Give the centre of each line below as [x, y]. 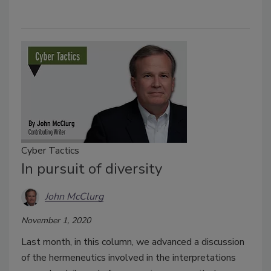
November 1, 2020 [56, 220]
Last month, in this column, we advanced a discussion [133, 242]
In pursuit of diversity [92, 168]
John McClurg [74, 197]
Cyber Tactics [50, 150]
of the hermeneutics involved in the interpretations [129, 257]
